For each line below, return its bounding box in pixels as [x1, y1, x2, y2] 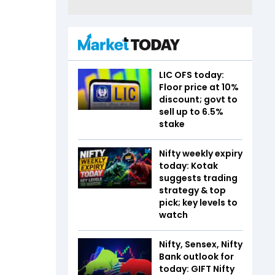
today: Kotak [159, 159, 218, 172]
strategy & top [159, 184, 226, 196]
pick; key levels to [159, 196, 238, 209]
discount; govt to [159, 93, 238, 106]
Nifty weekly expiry [159, 147, 242, 160]
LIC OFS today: [159, 68, 224, 81]
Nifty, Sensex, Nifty [159, 238, 242, 250]
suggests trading [159, 171, 238, 184]
